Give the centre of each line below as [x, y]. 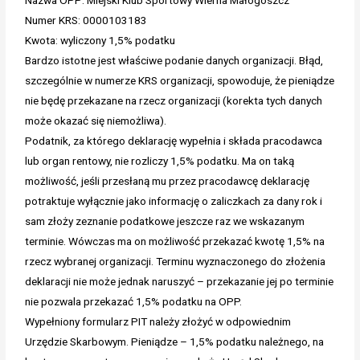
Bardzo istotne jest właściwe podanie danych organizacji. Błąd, [174, 60]
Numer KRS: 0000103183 [86, 20]
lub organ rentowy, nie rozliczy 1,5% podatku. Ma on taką [160, 160]
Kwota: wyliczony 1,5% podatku [100, 40]
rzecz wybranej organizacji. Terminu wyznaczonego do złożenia [176, 261]
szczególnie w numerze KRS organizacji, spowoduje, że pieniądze [180, 80]
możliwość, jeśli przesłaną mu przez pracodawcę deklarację [168, 180]
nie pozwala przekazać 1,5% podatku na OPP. [134, 301]
